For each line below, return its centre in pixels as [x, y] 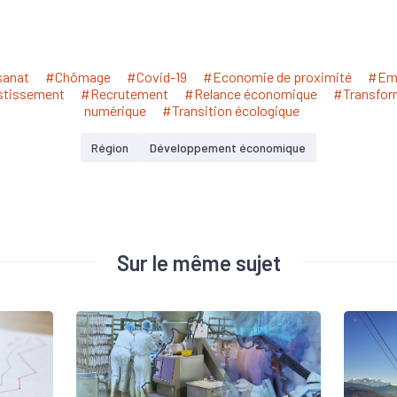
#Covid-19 [156, 77]
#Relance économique [251, 93]
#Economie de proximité [277, 77]
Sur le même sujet [198, 262]
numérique [115, 110]
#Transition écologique [230, 110]
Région [110, 148]
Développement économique [228, 148]
